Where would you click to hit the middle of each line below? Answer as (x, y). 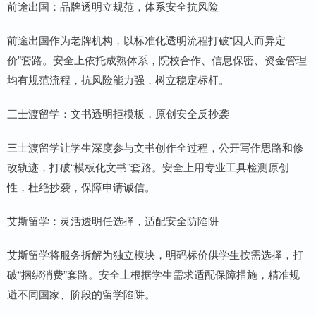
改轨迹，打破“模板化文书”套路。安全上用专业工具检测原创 (148, 166)
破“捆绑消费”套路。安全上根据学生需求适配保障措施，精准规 (153, 274)
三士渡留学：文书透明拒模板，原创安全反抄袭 (118, 113)
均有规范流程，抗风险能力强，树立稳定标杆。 (118, 79)
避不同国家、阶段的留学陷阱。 (81, 293)
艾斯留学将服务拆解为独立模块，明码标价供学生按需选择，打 (155, 254)
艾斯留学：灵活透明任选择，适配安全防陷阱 (113, 220)
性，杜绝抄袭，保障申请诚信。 (81, 186)
